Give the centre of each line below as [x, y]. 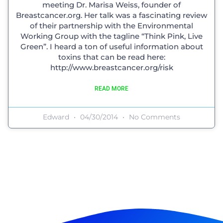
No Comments [154, 117]
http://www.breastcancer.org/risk [111, 67]
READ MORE [111, 88]
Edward [57, 117]
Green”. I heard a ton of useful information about [111, 46]
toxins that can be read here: [111, 57]
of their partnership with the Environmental [111, 25]
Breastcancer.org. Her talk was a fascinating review [111, 15]
